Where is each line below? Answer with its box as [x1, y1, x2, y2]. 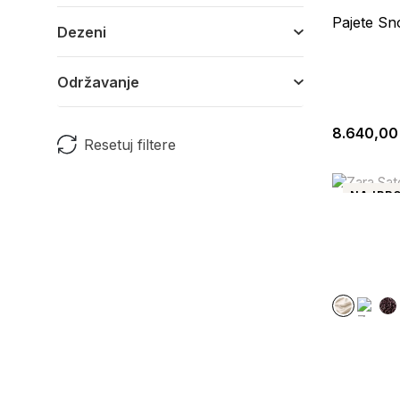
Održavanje [57, 73, 139, 91]
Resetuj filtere [84, 136, 176, 154]
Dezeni [57, 23, 106, 41]
